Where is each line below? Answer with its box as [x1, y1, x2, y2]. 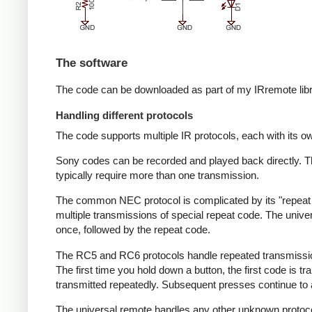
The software [56, 56, 127, 70]
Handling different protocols [56, 109, 193, 121]
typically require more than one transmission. [56, 169, 259, 182]
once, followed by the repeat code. [56, 224, 210, 236]
